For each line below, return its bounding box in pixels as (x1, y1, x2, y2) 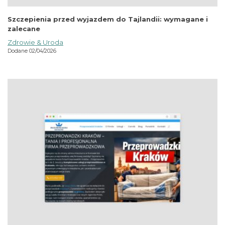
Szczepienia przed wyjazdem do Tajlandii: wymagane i (8, 15, 208, 24)
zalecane (8, 25, 40, 33)
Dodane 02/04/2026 (8, 48, 56, 55)
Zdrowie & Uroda (8, 38, 63, 47)
